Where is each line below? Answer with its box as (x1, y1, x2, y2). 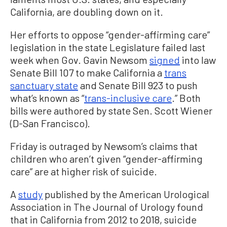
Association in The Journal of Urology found (10, 200, 203, 213)
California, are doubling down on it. (10, 5, 163, 18)
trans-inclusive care (84, 91, 172, 104)
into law (180, 53, 216, 66)
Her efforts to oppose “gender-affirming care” (10, 28, 210, 41)
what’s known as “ (10, 91, 84, 104)
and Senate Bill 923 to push (78, 79, 198, 91)
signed (149, 53, 180, 66)
